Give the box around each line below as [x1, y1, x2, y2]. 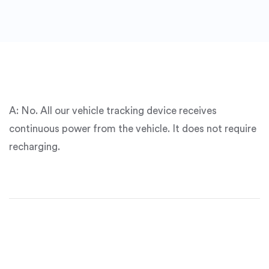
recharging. [9, 142, 60, 152]
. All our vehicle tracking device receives [35, 106, 217, 116]
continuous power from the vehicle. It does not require [9, 124, 256, 134]
